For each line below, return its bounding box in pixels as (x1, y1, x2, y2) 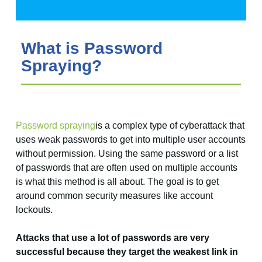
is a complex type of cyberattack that (95, 120, 244, 131)
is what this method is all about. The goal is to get (15, 177, 219, 187)
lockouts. (15, 205, 53, 215)
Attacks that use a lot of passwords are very (15, 233, 209, 243)
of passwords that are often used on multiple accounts (15, 163, 237, 173)
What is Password (20, 39, 163, 57)
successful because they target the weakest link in (15, 247, 238, 257)
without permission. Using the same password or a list (15, 149, 238, 159)
